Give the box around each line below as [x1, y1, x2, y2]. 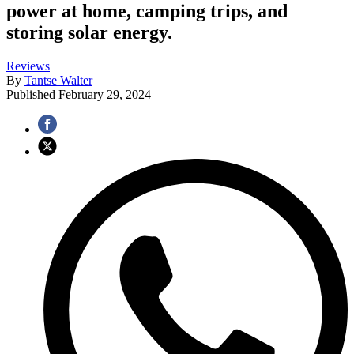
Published [6, 88, 58, 102]
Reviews [6, 59, 50, 73]
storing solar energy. [6, 22, 172, 43]
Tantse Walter [24, 73, 92, 88]
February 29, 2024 [58, 88, 151, 102]
